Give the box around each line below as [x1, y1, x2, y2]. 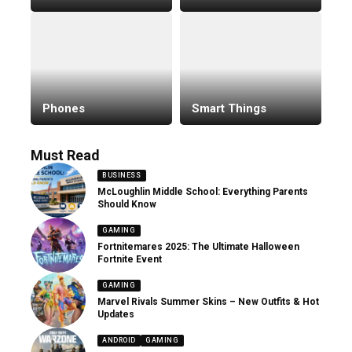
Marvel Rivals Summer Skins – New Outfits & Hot [97, 295, 319, 307]
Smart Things [192, 101, 266, 115]
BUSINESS [102, 170, 141, 179]
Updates [97, 308, 134, 320]
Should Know [97, 198, 156, 210]
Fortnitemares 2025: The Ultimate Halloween [97, 240, 299, 252]
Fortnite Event [97, 253, 162, 265]
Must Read [31, 146, 100, 163]
